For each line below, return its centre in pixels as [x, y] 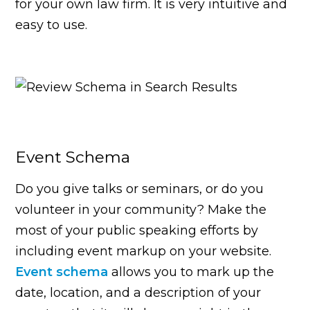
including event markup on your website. [144, 251]
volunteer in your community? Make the [141, 209]
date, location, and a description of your [138, 292]
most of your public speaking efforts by [137, 230]
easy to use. [52, 25]
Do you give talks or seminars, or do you [140, 189]
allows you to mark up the [191, 272]
